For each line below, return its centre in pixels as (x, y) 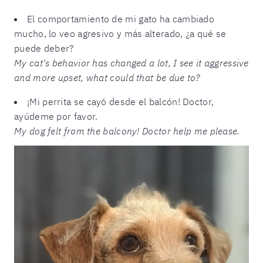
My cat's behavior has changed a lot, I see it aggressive (131, 63)
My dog (31, 131)
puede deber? (44, 48)
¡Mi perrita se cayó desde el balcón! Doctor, (121, 102)
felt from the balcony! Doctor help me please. (144, 131)
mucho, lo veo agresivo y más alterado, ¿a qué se (120, 34)
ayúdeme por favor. (56, 117)
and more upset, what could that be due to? (107, 78)
